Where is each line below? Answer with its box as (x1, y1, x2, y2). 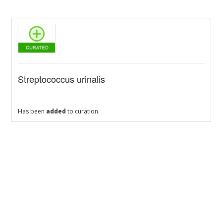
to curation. (65, 107, 100, 116)
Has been (17, 107, 46, 116)
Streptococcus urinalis (17, 72, 105, 86)
